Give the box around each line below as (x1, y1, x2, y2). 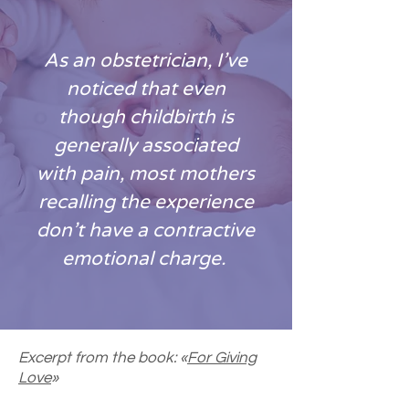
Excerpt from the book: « (18, 349, 187, 366)
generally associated (53, 133, 238, 157)
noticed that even (66, 77, 225, 100)
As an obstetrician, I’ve (44, 48, 247, 72)
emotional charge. (61, 246, 230, 270)
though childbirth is (58, 105, 234, 129)
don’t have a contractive (37, 218, 255, 242)
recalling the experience (37, 190, 254, 214)
